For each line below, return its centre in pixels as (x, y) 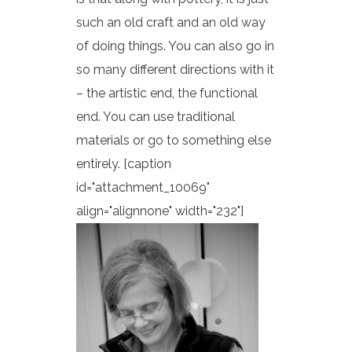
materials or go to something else (174, 141)
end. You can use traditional (156, 117)
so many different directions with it (175, 70)
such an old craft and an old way (171, 23)
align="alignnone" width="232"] (160, 211)
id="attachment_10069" (143, 188)
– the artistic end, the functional (167, 93)
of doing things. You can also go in (175, 46)
